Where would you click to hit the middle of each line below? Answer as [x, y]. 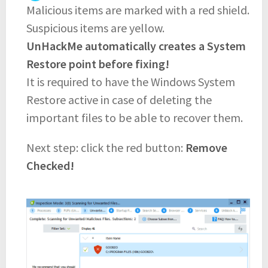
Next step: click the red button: [106, 147]
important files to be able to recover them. [135, 117]
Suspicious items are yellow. [95, 28]
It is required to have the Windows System [131, 81]
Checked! [50, 165]
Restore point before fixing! [98, 63]
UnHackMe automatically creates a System [136, 45]
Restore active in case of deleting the [119, 99]
